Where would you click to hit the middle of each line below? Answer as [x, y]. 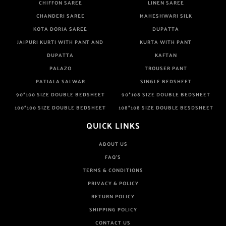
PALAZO [60, 68]
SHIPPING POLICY [113, 209]
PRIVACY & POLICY [113, 183]
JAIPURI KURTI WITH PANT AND [60, 42]
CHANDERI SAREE [60, 16]
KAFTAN [166, 55]
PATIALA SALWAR [60, 81]
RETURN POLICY [113, 196]
